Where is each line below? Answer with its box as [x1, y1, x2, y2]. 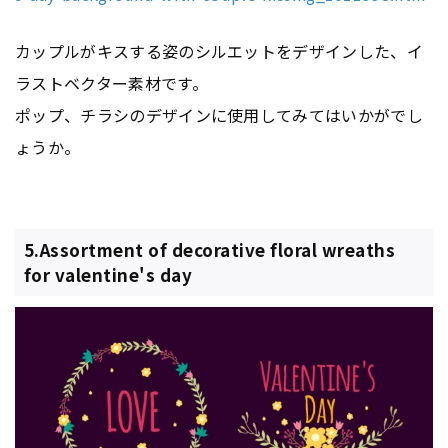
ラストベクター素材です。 [15, 70, 208, 95]
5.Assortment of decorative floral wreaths [23, 237, 396, 263]
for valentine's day [23, 262, 193, 288]
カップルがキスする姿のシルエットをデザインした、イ [15, 38, 424, 63]
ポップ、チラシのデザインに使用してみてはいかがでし [15, 102, 424, 127]
